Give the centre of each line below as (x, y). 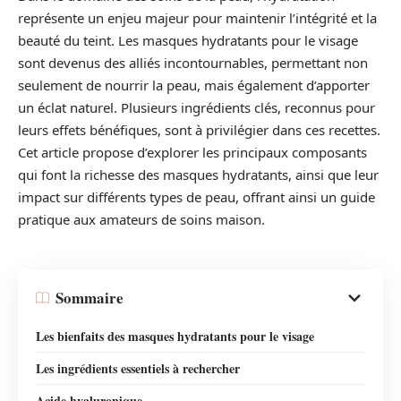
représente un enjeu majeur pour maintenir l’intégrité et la (197, 18)
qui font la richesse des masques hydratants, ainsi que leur (198, 175)
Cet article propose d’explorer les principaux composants (192, 153)
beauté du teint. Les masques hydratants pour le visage (188, 41)
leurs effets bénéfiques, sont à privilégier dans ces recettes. (199, 130)
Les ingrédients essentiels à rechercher (138, 368)
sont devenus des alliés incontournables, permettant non (193, 63)
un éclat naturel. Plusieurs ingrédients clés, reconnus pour (196, 108)
